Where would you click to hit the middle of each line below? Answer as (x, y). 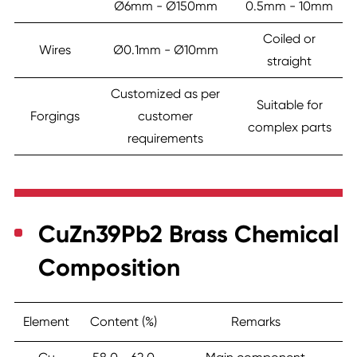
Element (46, 322)
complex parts (289, 127)
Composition (109, 268)
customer (165, 116)
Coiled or (289, 39)
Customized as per (165, 94)
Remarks (255, 322)
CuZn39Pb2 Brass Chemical (188, 235)
